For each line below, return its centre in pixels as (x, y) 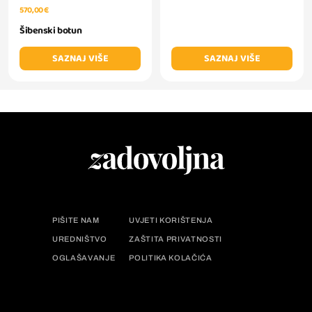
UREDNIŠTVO (80, 239)
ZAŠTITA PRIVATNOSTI (176, 239)
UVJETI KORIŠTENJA (171, 220)
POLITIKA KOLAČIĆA (171, 258)
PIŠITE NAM (76, 220)
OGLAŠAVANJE (84, 258)
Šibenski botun (51, 31)
